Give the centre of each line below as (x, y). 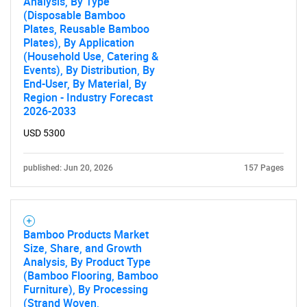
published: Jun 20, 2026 (68, 168)
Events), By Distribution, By (89, 70)
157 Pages (264, 168)
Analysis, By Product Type (87, 262)
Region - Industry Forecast (88, 97)
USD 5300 (44, 133)
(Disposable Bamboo (74, 15)
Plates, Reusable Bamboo (86, 29)
